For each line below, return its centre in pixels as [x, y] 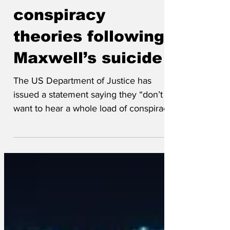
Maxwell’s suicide [88, 89]
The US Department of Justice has [82, 111]
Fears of [47, 24]
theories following [89, 67]
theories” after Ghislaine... [64, 153]
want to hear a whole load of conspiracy [93, 139]
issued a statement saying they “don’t [88, 125]
